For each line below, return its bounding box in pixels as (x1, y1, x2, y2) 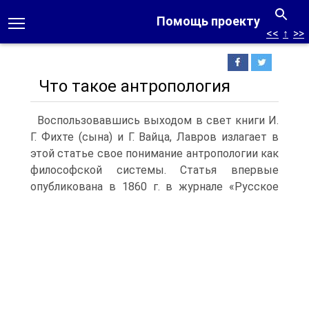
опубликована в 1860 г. (30, 180, 160, 193)
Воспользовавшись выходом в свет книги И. (30, 114, 279, 127)
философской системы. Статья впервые (30, 163, 279, 177)
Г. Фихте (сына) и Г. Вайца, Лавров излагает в (30, 130, 279, 143)
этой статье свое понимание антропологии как (30, 147, 279, 160)
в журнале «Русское (159, 180, 279, 193)
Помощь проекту (157, 14, 260, 28)
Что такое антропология (30, 77, 230, 96)
